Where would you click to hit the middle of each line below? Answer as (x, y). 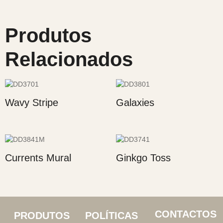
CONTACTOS (185, 214)
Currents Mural (38, 158)
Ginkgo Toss (143, 158)
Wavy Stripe (32, 103)
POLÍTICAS (111, 216)
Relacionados (69, 59)
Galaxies (135, 103)
